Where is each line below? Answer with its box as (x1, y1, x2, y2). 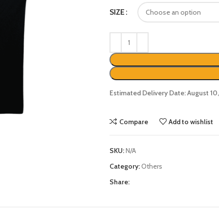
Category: (109, 162, 140, 171)
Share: (109, 177, 130, 186)
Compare (119, 117, 148, 126)
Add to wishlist (169, 117, 214, 126)
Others (141, 162, 162, 171)
